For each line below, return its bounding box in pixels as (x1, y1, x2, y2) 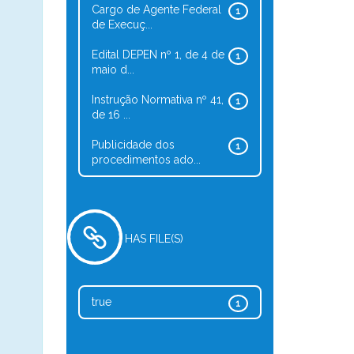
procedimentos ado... (91, 153, 201, 166)
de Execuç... (91, 18, 153, 31)
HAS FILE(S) (124, 232, 183, 245)
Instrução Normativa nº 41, (91, 93, 224, 106)
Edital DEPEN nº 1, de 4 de (91, 48, 224, 61)
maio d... (91, 63, 134, 76)
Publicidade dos (91, 138, 175, 151)
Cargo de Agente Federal (91, 3, 221, 16)
